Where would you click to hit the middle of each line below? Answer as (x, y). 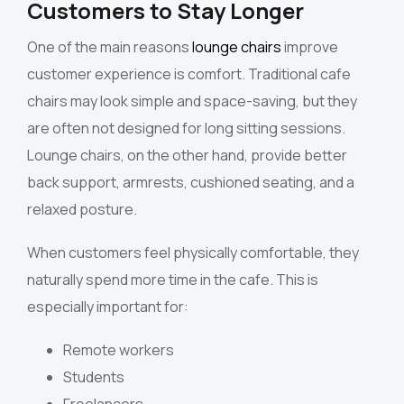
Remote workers (119, 350)
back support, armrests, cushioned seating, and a (191, 183)
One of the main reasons (108, 47)
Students (94, 377)
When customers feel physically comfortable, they (193, 253)
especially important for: (108, 307)
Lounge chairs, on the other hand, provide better (187, 156)
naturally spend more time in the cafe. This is (173, 280)
